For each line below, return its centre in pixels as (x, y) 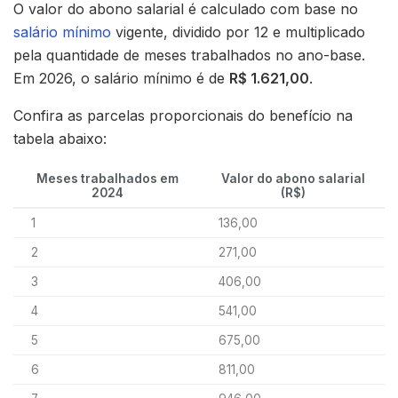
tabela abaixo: (60, 139)
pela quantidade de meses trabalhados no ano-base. (189, 56)
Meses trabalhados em (107, 179)
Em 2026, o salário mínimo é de (121, 79)
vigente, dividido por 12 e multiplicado (238, 32)
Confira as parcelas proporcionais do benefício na (183, 116)
